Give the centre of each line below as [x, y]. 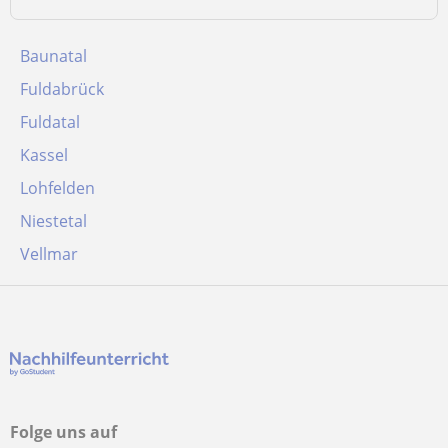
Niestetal [53, 221]
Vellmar [49, 254]
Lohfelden [57, 188]
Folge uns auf [63, 432]
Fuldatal [50, 122]
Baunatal [53, 56]
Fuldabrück [62, 89]
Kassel [44, 155]
